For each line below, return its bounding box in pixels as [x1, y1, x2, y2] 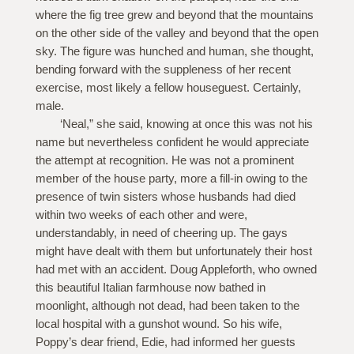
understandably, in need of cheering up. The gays [35, 226, 288, 240]
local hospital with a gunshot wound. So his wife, [35, 317, 282, 331]
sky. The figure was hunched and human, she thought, [35, 44, 314, 58]
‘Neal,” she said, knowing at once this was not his [59, 117, 313, 131]
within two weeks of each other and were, [35, 208, 247, 222]
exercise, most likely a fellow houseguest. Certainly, [35, 81, 301, 95]
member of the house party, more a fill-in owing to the [35, 171, 307, 186]
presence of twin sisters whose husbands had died [35, 190, 296, 204]
